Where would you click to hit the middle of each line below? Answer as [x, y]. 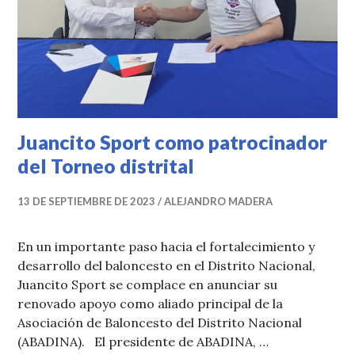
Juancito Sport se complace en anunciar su [148, 284]
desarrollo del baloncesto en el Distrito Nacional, [167, 265]
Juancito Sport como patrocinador [173, 141]
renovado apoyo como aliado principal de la [151, 303]
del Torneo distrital [106, 165]
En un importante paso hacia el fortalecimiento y [166, 246]
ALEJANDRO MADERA [219, 201]
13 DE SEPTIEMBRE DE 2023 [87, 201]
